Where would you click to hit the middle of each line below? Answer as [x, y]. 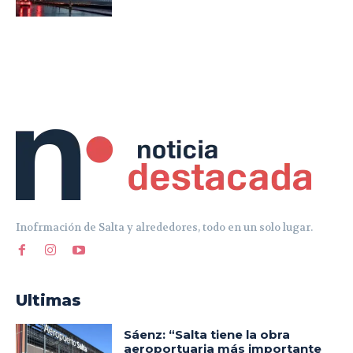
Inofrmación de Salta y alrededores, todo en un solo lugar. [164, 227]
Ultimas [48, 300]
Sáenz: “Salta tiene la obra [207, 334]
